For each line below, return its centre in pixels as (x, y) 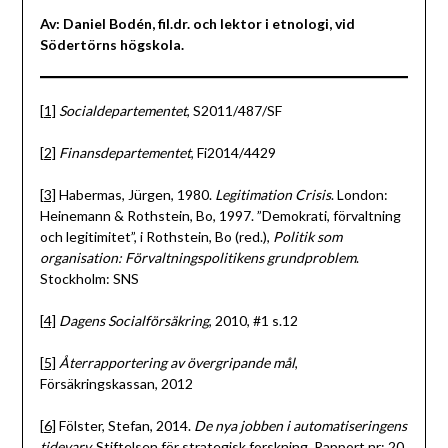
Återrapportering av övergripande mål (176, 363)
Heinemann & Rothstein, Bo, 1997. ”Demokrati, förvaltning (220, 216)
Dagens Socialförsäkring (133, 321)
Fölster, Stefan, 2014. (124, 426)
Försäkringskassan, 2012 (116, 384)
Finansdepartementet (124, 153)
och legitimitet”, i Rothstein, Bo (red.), (156, 237)
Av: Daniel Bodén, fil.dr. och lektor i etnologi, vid (197, 24)
